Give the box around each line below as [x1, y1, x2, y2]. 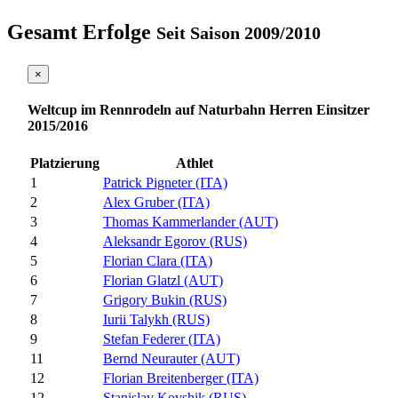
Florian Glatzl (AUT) [103, 273, 223, 289]
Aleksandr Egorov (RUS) [103, 234, 247, 250]
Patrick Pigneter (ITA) [103, 175, 227, 191]
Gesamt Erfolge [7, 20, 156, 44]
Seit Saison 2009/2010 [156, 22, 321, 43]
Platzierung [30, 155, 99, 171]
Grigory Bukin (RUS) [103, 292, 227, 308]
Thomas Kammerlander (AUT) [103, 214, 278, 230]
